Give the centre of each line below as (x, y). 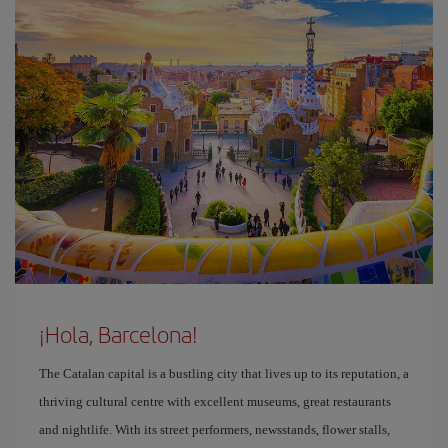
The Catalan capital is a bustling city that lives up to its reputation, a (224, 373)
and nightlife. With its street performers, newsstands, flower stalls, (214, 429)
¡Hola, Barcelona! (118, 334)
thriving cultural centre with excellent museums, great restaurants (215, 401)
